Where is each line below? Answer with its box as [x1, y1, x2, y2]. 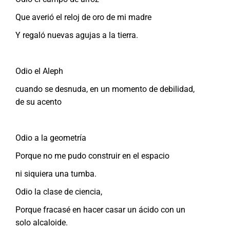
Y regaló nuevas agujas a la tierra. [15, 30, 138, 40]
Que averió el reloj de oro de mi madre [15, 12, 151, 22]
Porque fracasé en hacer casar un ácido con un [15, 204, 185, 215]
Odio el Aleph [15, 66, 63, 76]
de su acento [15, 97, 62, 107]
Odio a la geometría [15, 132, 86, 143]
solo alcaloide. [15, 217, 68, 227]
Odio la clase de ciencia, [15, 186, 102, 197]
